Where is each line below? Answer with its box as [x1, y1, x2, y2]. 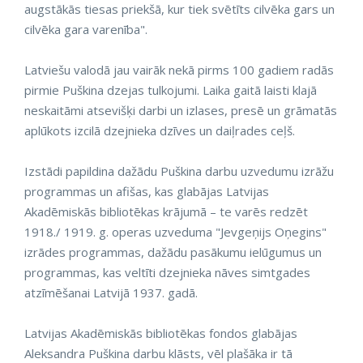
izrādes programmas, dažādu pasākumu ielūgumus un [24, 244, 322, 260]
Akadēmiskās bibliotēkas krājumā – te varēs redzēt [24, 203, 308, 220]
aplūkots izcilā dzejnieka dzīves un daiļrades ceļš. [24, 122, 295, 139]
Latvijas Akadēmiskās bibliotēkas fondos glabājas [24, 325, 297, 341]
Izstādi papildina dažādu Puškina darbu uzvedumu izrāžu [24, 163, 334, 179]
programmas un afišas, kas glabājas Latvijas [24, 183, 269, 199]
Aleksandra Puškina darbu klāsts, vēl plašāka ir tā [24, 345, 293, 361]
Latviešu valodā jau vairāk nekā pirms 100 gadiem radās [24, 62, 334, 78]
